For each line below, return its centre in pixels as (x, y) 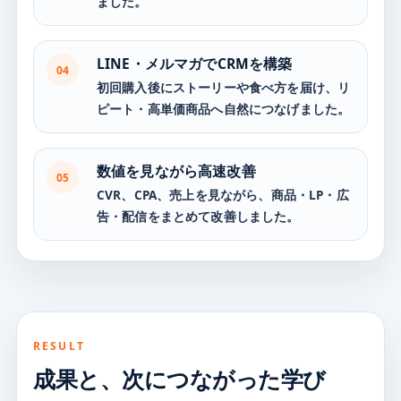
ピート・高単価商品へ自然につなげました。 (224, 110)
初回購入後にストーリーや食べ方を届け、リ (224, 88)
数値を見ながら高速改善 (176, 171)
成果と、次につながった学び (179, 379)
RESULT (59, 346)
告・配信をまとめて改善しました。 (198, 217)
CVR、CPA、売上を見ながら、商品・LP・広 (223, 196)
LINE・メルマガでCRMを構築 (195, 64)
